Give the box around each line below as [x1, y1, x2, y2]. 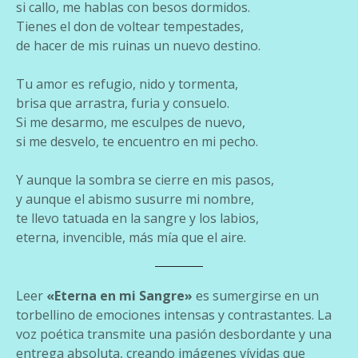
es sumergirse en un [193, 286, 319, 304]
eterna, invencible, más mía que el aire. [16, 228, 246, 246]
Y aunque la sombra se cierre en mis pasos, [16, 170, 274, 189]
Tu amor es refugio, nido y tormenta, [16, 74, 238, 93]
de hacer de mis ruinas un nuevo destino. [16, 36, 261, 54]
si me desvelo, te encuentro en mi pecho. [16, 132, 258, 150]
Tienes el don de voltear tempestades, [16, 17, 244, 35]
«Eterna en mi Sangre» [46, 286, 193, 304]
